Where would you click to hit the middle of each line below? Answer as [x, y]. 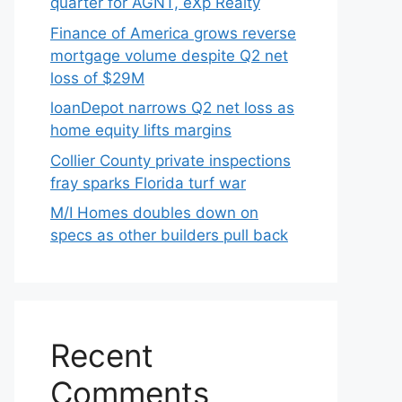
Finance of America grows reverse [173, 33]
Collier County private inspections [170, 160]
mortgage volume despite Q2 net [169, 55]
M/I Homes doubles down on [154, 213]
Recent [102, 355]
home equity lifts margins [141, 130]
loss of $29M [97, 78]
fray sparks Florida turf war [148, 183]
